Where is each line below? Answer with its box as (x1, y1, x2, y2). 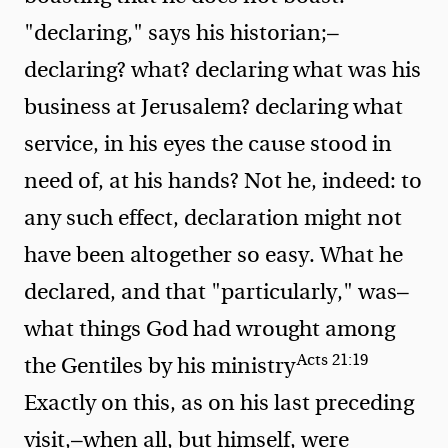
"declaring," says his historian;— (24, 15, 339, 50)
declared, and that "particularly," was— (24, 274, 409, 309)
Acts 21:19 (297, 347, 369, 374)
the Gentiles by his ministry (24, 348, 295, 383)
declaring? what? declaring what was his (24, 52, 421, 87)
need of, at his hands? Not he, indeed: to (24, 163, 422, 198)
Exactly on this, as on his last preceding (24, 385, 414, 420)
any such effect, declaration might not (24, 200, 402, 235)
